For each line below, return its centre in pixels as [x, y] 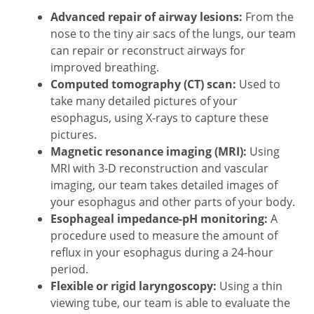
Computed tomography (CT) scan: [143, 84]
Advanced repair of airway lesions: [146, 17]
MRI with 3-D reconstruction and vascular [159, 168]
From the [268, 16]
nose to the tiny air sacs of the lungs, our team [173, 33]
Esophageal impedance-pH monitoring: [159, 219]
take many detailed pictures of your [144, 101]
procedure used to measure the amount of [164, 235]
